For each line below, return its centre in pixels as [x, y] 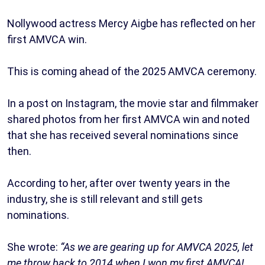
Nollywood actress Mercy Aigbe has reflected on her [131, 23]
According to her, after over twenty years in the [119, 183]
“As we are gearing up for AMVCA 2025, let [157, 247]
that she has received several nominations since [123, 135]
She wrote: [34, 247]
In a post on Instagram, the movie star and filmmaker [133, 103]
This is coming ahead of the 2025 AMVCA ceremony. [132, 71]
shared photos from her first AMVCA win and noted [128, 119]
